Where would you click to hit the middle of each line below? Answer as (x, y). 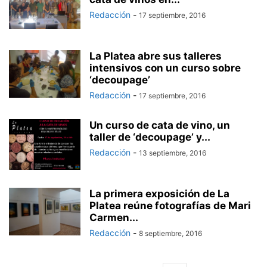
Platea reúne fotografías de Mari (170, 206)
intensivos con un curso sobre (165, 68)
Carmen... (114, 218)
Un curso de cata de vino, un (160, 125)
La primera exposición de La (159, 194)
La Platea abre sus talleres (156, 56)
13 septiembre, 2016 (173, 153)
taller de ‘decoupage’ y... (150, 137)
